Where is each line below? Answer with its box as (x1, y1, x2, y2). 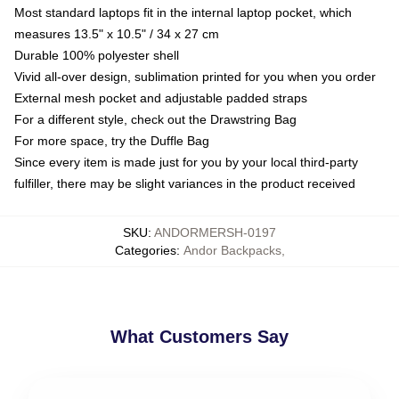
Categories (114, 242, 176, 257)
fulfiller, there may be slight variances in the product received (14, 175, 355, 191)
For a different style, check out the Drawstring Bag (14, 111, 297, 126)
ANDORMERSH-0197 (154, 224, 276, 240)
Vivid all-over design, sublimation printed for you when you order (14, 69, 376, 84)
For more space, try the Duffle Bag (14, 133, 209, 148)
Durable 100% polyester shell (14, 47, 179, 62)
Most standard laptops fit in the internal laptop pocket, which (14, 4, 352, 20)
